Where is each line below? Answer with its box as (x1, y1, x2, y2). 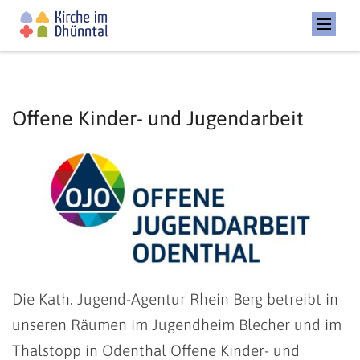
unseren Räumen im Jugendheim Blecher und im (12, 316, 342, 334)
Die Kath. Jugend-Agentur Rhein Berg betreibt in (12, 290, 338, 309)
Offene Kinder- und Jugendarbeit (12, 105, 304, 129)
